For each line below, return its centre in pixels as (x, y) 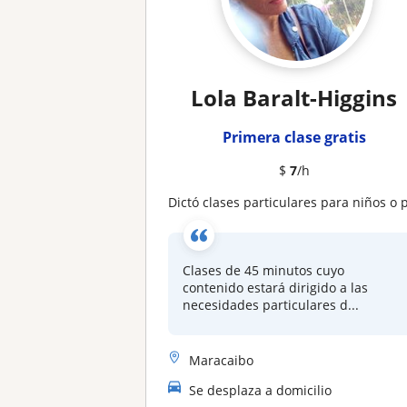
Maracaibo (222, 360)
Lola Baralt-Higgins (294, 98)
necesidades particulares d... (271, 305)
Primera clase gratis (294, 137)
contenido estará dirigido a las (276, 288)
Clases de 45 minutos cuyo (264, 270)
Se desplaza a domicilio (261, 390)
